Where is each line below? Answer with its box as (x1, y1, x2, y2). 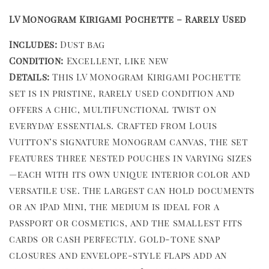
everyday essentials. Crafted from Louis (9, 119, 217, 132)
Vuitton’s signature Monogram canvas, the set (9, 136, 248, 148)
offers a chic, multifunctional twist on (9, 103, 217, 116)
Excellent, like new (64, 55, 169, 67)
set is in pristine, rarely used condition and (9, 87, 235, 100)
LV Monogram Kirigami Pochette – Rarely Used (9, 13, 246, 26)
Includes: (9, 38, 58, 51)
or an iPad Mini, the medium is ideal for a (9, 201, 220, 213)
